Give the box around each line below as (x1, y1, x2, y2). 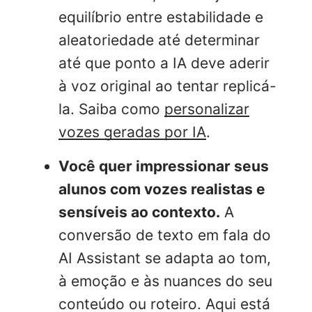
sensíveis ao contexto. (58, 203, 220, 221)
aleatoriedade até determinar (58, 31, 260, 49)
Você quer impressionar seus (58, 157, 269, 175)
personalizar (164, 100, 249, 118)
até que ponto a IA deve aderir (58, 54, 270, 72)
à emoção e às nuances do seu (58, 272, 272, 290)
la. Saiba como (58, 100, 164, 118)
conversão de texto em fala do (58, 226, 271, 244)
